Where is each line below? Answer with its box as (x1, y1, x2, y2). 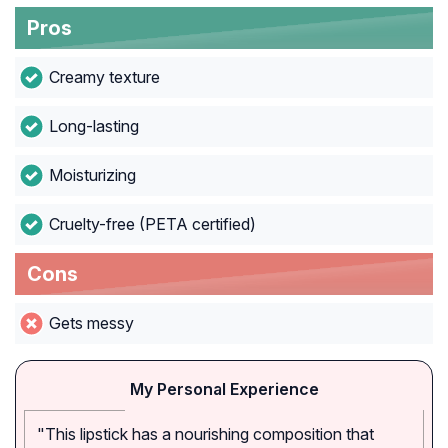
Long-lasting (48, 116, 139, 137)
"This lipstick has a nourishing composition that (37, 424, 374, 445)
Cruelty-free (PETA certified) (48, 214, 256, 235)
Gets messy (48, 313, 134, 334)
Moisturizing (48, 165, 136, 186)
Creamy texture (48, 67, 160, 88)
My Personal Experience (129, 379, 319, 400)
